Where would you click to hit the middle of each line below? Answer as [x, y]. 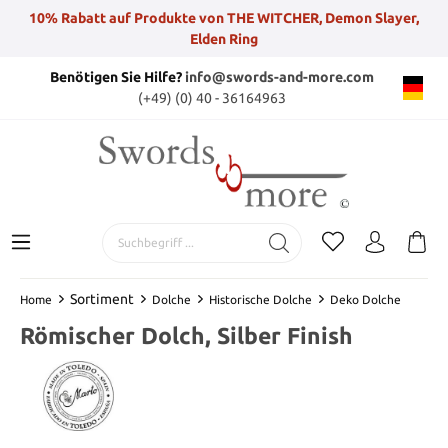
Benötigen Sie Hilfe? [117, 77]
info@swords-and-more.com [279, 77]
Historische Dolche [260, 299]
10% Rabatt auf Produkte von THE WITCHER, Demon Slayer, [224, 17]
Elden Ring [224, 38]
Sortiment [102, 298]
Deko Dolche [365, 299]
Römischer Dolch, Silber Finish [186, 335]
